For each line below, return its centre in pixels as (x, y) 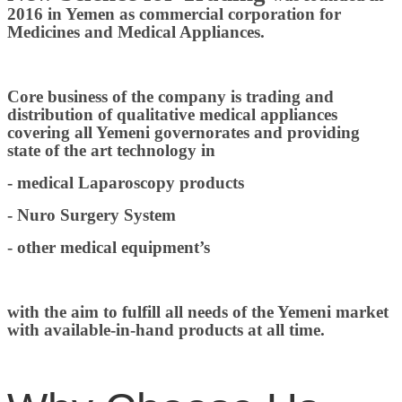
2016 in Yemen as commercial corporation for (174, 14)
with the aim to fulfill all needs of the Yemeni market (198, 312)
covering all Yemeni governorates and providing (184, 133)
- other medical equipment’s (109, 248)
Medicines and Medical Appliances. (136, 32)
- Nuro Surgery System (92, 215)
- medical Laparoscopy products (126, 183)
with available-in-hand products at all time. (166, 330)
